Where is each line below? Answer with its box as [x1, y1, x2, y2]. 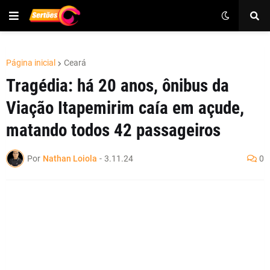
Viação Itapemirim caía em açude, [6, 98, 244, 118]
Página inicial [6, 58, 55, 67]
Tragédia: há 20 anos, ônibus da [6, 75, 229, 96]
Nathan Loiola [43, 153, 97, 163]
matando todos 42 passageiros [6, 120, 221, 140]
